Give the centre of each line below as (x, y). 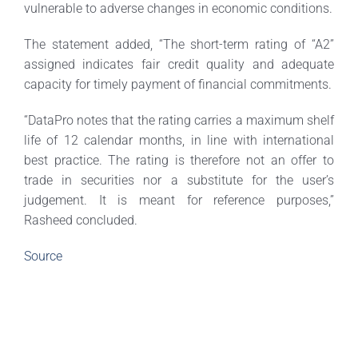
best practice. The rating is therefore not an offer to (179, 161)
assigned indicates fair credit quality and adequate (179, 65)
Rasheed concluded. (80, 221)
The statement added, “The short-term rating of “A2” (179, 45)
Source (43, 257)
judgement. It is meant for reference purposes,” (179, 201)
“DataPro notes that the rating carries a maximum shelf (179, 121)
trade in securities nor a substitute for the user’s (179, 181)
